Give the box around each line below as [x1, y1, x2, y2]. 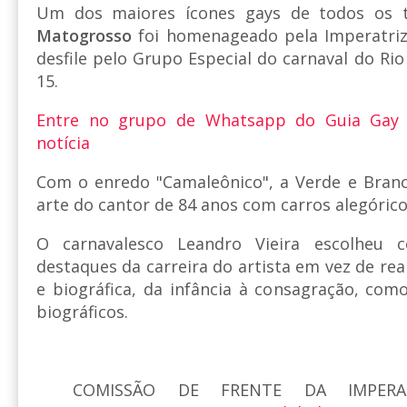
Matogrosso [36, 25, 132, 47]
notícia [36, 132, 90, 154]
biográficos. [36, 301, 128, 323]
